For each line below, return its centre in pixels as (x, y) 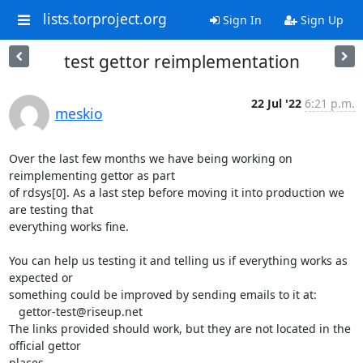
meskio (79, 113)
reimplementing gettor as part (93, 175)
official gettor (46, 346)
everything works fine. (68, 226)
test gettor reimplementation (181, 62)
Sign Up (320, 20)
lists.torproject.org (105, 19)
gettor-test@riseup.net (13, 312)
